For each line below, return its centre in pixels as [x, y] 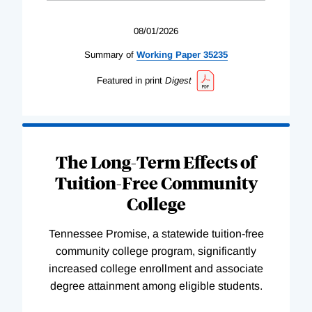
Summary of [109, 55]
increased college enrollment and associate [156, 268]
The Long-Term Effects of [156, 161]
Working [155, 55]
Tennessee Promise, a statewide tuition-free [156, 233]
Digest [178, 81]
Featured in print [129, 81]
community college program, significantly [156, 251]
